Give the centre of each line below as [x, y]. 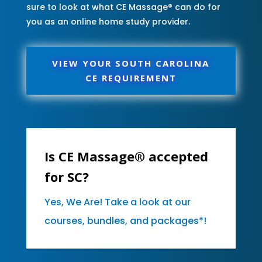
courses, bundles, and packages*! [125, 220]
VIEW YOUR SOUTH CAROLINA [131, 63]
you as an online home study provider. [108, 21]
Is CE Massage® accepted [126, 156]
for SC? [66, 176]
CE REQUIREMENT [131, 77]
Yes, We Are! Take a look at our [117, 202]
